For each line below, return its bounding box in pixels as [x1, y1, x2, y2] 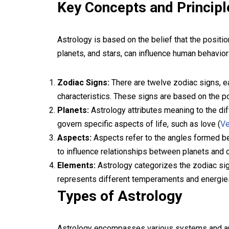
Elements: [57, 161, 96, 170]
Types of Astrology [57, 188, 182, 204]
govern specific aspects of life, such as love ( [57, 119, 220, 129]
